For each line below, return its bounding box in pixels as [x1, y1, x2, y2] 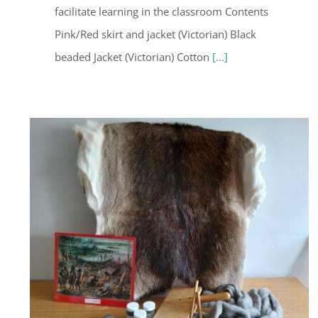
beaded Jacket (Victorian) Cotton [55, 50, 212, 65]
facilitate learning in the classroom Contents [55, 4, 268, 19]
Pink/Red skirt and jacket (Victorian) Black [55, 27, 256, 42]
